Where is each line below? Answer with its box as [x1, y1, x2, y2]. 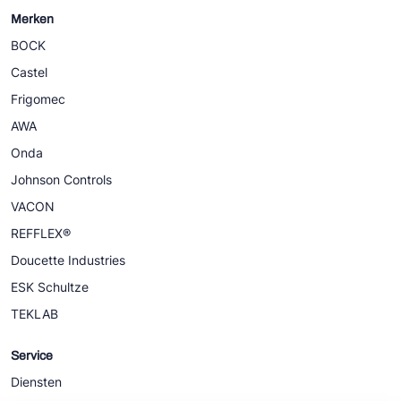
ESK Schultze [11, 279, 89, 294]
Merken [11, 13, 54, 26]
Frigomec [11, 91, 65, 107]
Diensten [11, 374, 62, 389]
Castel [11, 64, 47, 80]
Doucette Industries [11, 252, 125, 268]
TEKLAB [11, 306, 58, 321]
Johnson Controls [11, 172, 112, 187]
